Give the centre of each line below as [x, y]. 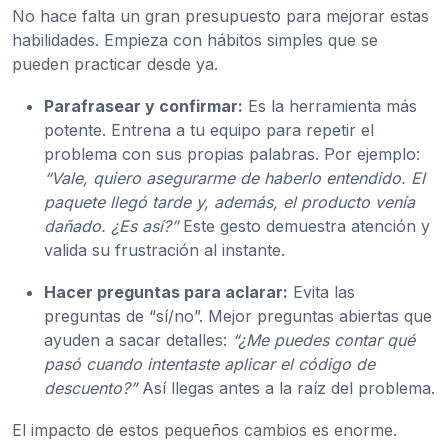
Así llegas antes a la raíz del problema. [286, 388]
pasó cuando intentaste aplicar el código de [209, 364]
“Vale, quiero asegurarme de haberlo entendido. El [234, 178]
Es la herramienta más [330, 106]
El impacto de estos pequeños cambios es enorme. [204, 430]
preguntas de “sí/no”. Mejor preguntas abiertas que [238, 316]
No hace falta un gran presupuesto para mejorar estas [220, 16]
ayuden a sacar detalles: [138, 340]
